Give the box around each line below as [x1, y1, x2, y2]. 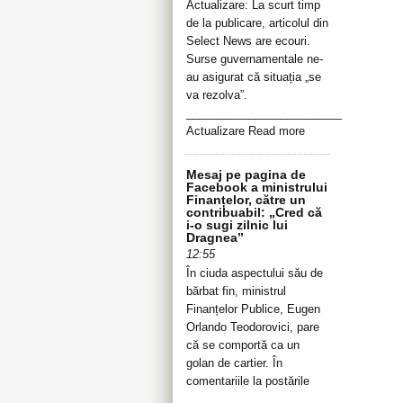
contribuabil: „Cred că [186, 205, 322, 219]
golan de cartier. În [186, 356, 282, 370]
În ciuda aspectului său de [186, 266, 323, 280]
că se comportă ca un [186, 338, 300, 352]
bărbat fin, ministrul [186, 284, 286, 298]
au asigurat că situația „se [186, 70, 321, 84]
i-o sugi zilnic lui [186, 218, 288, 232]
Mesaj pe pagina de [186, 167, 306, 182]
